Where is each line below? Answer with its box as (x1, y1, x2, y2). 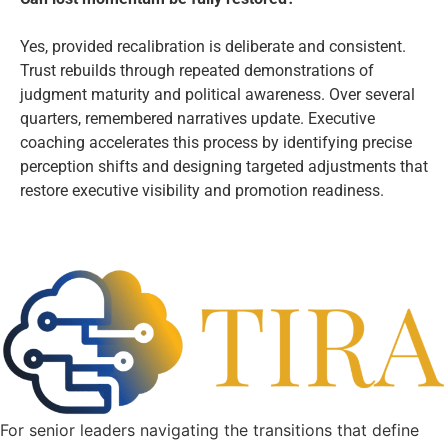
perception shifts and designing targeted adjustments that (20, 157, 428, 177)
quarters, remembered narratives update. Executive (20, 109, 375, 129)
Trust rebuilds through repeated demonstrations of (20, 61, 374, 81)
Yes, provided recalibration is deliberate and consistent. (20, 37, 406, 57)
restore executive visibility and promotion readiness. (20, 181, 384, 201)
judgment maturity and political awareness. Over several (20, 85, 415, 105)
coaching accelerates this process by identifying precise (20, 133, 412, 153)
